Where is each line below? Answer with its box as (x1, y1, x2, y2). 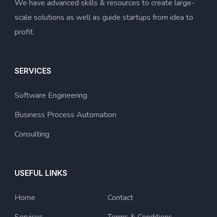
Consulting (15, 129, 49, 140)
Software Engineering (15, 90, 87, 101)
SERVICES (15, 66, 51, 76)
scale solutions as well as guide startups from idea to (15, 12, 193, 23)
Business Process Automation (15, 109, 116, 121)
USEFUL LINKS (15, 168, 67, 178)
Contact (107, 192, 133, 203)
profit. (15, 27, 34, 38)
